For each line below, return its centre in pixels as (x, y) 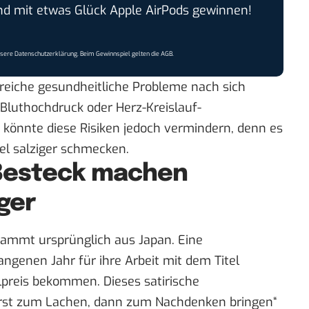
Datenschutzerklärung (46, 53)
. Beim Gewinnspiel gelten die (119, 53)
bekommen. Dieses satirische (114, 282)
